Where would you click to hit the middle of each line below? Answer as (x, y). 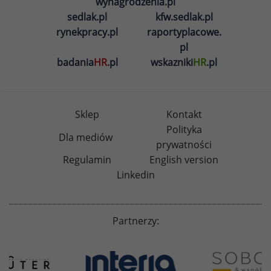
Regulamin (87, 160)
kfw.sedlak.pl (184, 17)
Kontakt (184, 115)
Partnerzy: (135, 221)
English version (184, 160)
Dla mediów (86, 137)
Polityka (184, 130)
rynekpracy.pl (87, 32)
